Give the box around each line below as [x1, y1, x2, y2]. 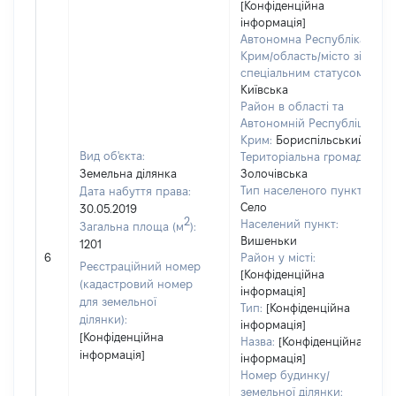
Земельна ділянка [80, 167, 177, 179]
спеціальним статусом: [240, 66, 367, 79]
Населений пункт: [240, 217, 339, 230]
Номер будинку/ [240, 369, 330, 381]
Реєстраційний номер [80, 260, 201, 272]
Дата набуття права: [80, 185, 191, 197]
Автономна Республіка [240, 33, 366, 45]
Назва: [240, 335, 275, 347]
